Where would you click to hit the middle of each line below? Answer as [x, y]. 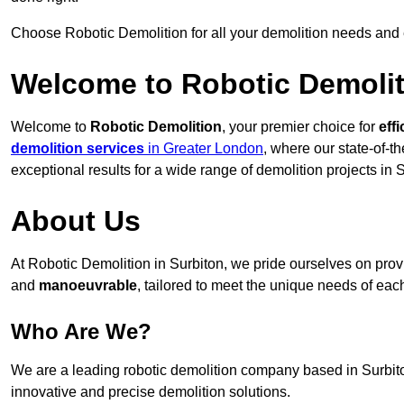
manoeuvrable [88, 286]
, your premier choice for [300, 127]
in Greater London [204, 149]
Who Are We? [81, 332]
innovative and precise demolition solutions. [151, 392]
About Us [76, 221]
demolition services [78, 149]
